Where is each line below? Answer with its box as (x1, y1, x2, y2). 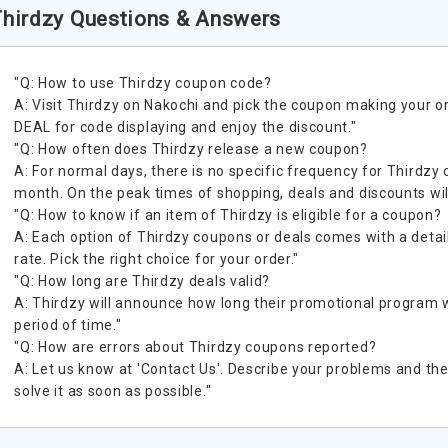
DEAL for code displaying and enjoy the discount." (14, 119, 357, 135)
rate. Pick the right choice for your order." (14, 251, 300, 267)
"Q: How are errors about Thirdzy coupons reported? (14, 339, 377, 355)
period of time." (14, 317, 122, 333)
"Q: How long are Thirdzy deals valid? (14, 273, 271, 289)
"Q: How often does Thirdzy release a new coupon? (14, 141, 368, 157)
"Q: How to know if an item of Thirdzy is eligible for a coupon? (14, 207, 442, 223)
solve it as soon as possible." (14, 383, 212, 399)
